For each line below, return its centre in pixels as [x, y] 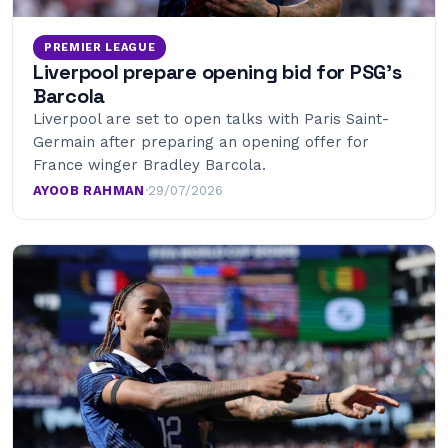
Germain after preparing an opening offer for [201, 142]
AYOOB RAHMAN [89, 190]
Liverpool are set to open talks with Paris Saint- [211, 119]
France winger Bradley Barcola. [149, 165]
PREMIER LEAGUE [100, 47]
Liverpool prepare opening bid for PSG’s [217, 72]
